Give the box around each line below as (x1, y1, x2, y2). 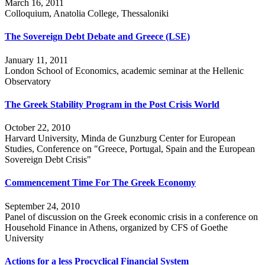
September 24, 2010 (5, 201, 80, 211)
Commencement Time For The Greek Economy (5, 177, 196, 188)
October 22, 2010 (5, 122, 70, 133)
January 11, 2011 (5, 54, 68, 65)
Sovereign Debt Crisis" (5, 154, 91, 165)
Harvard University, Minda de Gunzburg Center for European (5, 133, 235, 144)
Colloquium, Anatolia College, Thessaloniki (5, 8, 169, 19)
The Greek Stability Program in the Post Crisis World (5, 99, 219, 109)
